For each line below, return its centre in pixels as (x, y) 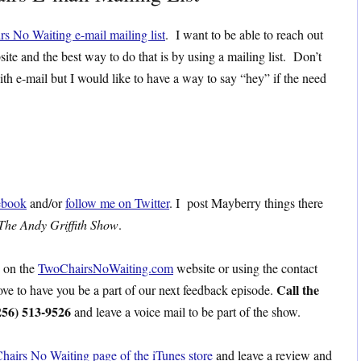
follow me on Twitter (117, 203)
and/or (46, 203)
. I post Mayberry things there (246, 203)
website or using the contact (245, 268)
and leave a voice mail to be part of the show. (186, 311)
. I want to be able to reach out (244, 34)
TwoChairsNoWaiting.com (106, 268)
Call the (298, 290)
